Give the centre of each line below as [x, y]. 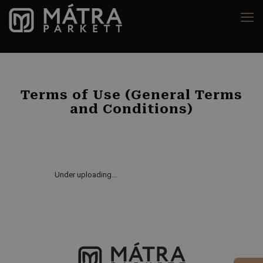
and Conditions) [131, 109]
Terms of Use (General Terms [131, 95]
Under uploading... [86, 175]
